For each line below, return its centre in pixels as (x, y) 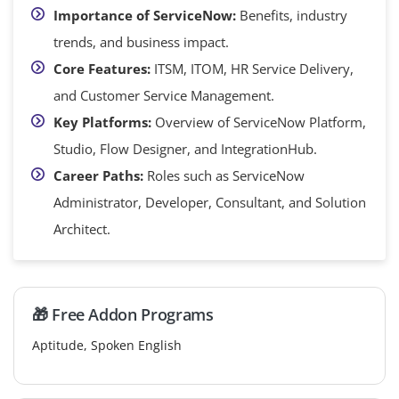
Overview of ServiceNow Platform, (261, 122)
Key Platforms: (104, 122)
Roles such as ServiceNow (226, 175)
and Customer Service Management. (164, 95)
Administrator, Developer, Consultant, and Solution (210, 202)
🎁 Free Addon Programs (123, 314)
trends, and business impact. (141, 41)
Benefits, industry (293, 15)
